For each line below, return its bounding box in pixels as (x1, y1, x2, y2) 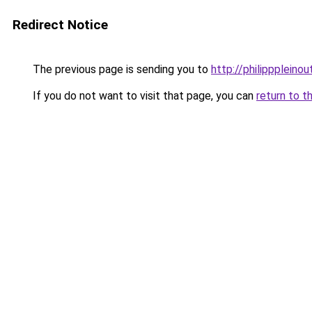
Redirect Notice (13, 17, 108, 33)
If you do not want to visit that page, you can (30, 89, 256, 102)
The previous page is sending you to (30, 63, 211, 76)
